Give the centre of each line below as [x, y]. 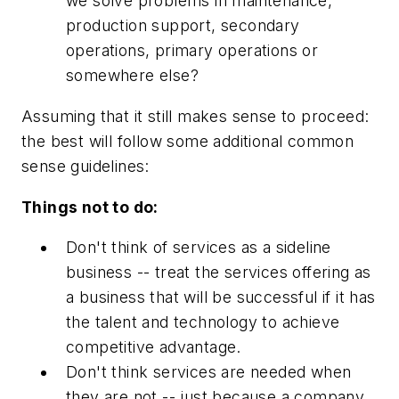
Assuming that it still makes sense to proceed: [195, 116]
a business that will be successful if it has [221, 297]
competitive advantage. [154, 347]
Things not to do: [90, 207]
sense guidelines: [85, 166]
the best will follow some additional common [188, 141]
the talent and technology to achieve [203, 322]
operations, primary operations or [192, 51]
